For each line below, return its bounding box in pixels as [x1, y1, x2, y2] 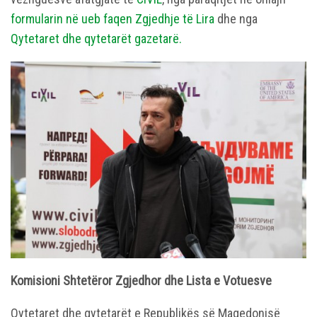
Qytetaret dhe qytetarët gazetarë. [11, 30, 182, 46]
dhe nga [214, 11, 258, 26]
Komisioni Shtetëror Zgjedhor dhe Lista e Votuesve [11, 273, 272, 289]
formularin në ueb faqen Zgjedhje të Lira [11, 11, 214, 26]
